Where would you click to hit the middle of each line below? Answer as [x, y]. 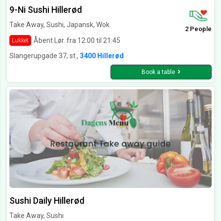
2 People [198, 29]
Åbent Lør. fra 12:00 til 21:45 [77, 40]
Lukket [20, 41]
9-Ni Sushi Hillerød [46, 10]
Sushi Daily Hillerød [47, 201]
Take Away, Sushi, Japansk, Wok [59, 25]
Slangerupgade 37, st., [45, 56]
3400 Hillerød [102, 56]
